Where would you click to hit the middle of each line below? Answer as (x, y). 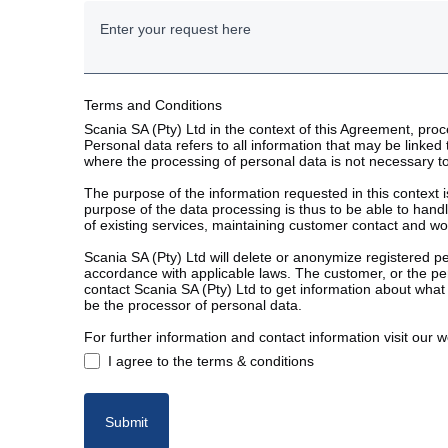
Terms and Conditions (153, 105)
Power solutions (151, 81)
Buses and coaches (163, 32)
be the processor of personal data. (193, 305)
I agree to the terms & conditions (211, 361)
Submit (127, 422)
